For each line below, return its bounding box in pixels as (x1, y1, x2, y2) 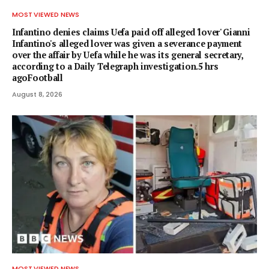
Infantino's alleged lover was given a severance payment (12, 38, 243, 50)
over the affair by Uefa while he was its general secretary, (12, 49, 243, 61)
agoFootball (12, 72, 63, 84)
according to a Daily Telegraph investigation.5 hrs (12, 61, 219, 73)
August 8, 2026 (12, 89, 62, 100)
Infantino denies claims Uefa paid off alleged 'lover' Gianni (12, 26, 250, 38)
